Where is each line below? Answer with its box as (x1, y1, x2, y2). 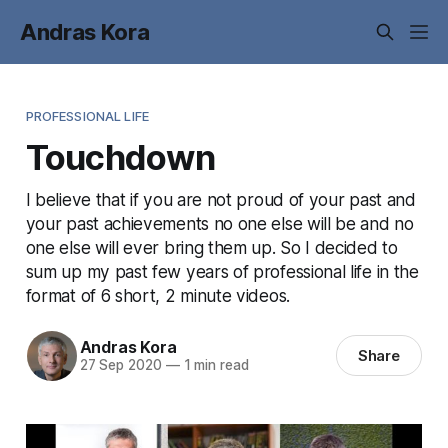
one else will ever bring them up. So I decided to (25, 236, 398, 258)
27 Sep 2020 (79, 357, 162, 374)
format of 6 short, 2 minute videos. (25, 284, 290, 306)
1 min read (179, 357, 249, 374)
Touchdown (25, 135, 215, 178)
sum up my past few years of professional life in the (25, 260, 419, 282)
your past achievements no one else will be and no (25, 212, 414, 234)
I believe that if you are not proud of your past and (25, 188, 416, 210)
